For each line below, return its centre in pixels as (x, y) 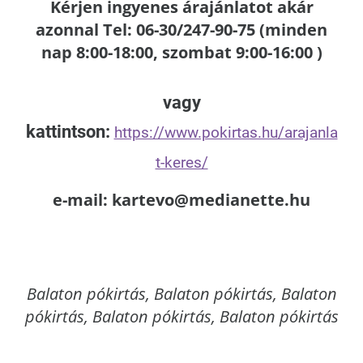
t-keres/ (181, 162)
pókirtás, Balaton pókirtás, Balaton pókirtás (181, 316)
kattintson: (70, 132)
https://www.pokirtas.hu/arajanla (226, 132)
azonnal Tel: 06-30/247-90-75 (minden (181, 30)
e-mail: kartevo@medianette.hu (181, 200)
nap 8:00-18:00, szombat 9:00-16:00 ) (181, 52)
